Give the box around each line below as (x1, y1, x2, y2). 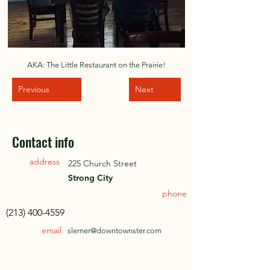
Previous (18, 84, 49, 95)
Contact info (12, 132, 74, 152)
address (30, 156, 60, 168)
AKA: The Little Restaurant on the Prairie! (27, 60, 166, 70)
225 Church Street (68, 158, 137, 169)
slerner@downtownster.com (67, 226, 162, 236)
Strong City (68, 172, 113, 184)
